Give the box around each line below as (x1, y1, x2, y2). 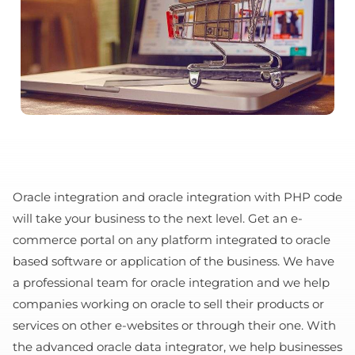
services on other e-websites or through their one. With (13, 317, 336, 333)
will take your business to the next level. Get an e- (13, 210, 303, 226)
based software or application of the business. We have (13, 253, 334, 269)
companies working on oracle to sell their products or (13, 296, 324, 311)
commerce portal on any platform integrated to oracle (13, 231, 330, 247)
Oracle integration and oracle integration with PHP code (13, 189, 342, 204)
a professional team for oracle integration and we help (13, 274, 330, 290)
